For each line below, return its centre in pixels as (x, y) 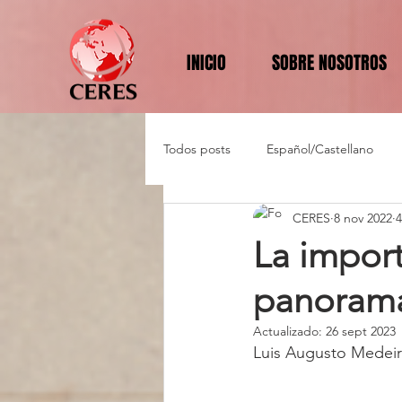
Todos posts (197, 149)
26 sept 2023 (361, 331)
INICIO (206, 63)
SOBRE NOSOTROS (329, 63)
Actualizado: (289, 331)
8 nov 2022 (363, 218)
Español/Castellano (320, 149)
